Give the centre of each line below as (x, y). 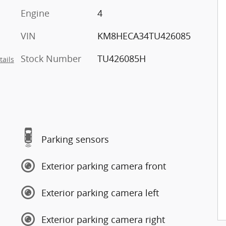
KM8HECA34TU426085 (144, 36)
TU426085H (121, 59)
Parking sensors (75, 139)
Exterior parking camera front (104, 166)
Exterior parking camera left (100, 192)
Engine (35, 13)
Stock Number (51, 59)
